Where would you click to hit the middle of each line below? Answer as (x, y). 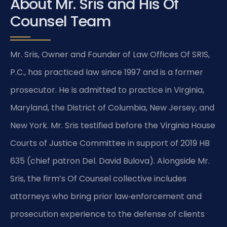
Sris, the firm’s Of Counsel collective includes (98, 178)
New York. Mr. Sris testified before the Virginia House (113, 125)
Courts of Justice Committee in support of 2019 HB (110, 143)
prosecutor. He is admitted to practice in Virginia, (107, 90)
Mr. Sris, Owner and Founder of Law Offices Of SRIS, (110, 54)
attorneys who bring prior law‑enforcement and (106, 196)
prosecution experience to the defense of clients (107, 214)
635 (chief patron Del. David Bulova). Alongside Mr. (110, 161)
